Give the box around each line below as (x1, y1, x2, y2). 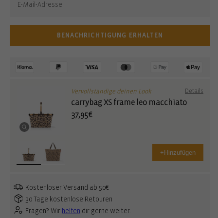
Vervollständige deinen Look (71, 88, 151, 95)
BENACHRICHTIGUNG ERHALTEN (56, 31, 163, 39)
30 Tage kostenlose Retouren (25, 196, 112, 203)
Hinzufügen (164, 149, 196, 157)
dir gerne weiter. (80, 207, 131, 215)
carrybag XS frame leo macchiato (71, 98, 187, 107)
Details (185, 88, 203, 94)
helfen (62, 207, 80, 215)
